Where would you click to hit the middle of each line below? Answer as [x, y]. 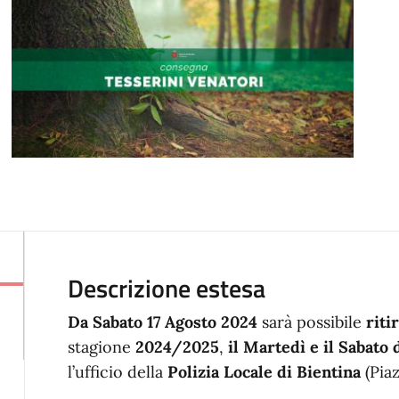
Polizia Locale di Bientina [264, 372]
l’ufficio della [117, 372]
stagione [101, 347]
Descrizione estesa [166, 289]
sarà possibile [311, 322]
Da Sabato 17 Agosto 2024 [162, 322]
